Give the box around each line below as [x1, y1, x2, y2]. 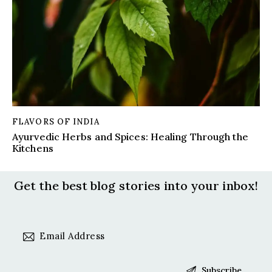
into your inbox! [163, 178, 259, 194]
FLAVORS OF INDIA [12, 116, 100, 127]
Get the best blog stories [13, 178, 164, 194]
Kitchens [12, 142, 53, 155]
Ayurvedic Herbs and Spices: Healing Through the [12, 131, 248, 143]
